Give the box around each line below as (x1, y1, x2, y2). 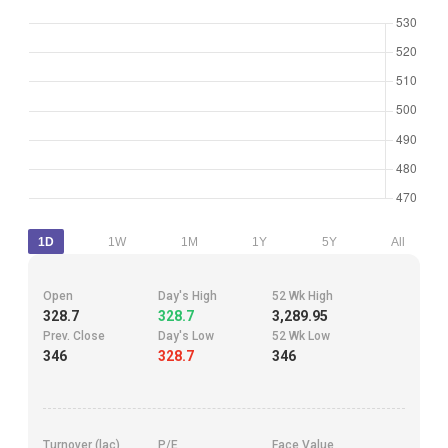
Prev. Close (43, 329, 105, 344)
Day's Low (157, 329, 214, 344)
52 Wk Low (272, 329, 331, 344)
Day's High (157, 289, 217, 304)
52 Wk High (272, 289, 334, 304)
